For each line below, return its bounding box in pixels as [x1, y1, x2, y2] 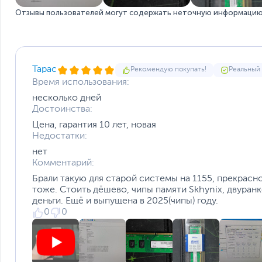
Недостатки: [32, 131, 87, 141]
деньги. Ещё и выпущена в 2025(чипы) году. [32, 196, 218, 206]
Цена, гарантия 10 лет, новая [32, 120, 156, 130]
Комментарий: [32, 158, 94, 168]
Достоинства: [32, 104, 92, 114]
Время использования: [32, 77, 129, 87]
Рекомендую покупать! [130, 66, 206, 74]
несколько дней [32, 93, 101, 103]
